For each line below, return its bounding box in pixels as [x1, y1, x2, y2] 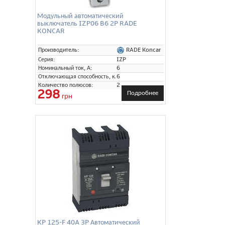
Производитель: [38, 46, 79, 54]
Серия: [38, 55, 55, 63]
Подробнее [127, 88, 158, 97]
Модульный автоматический [37, 11, 124, 20]
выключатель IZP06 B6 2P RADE [37, 19, 137, 28]
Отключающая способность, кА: [38, 72, 121, 80]
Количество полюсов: [38, 81, 93, 89]
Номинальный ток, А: [38, 64, 92, 72]
